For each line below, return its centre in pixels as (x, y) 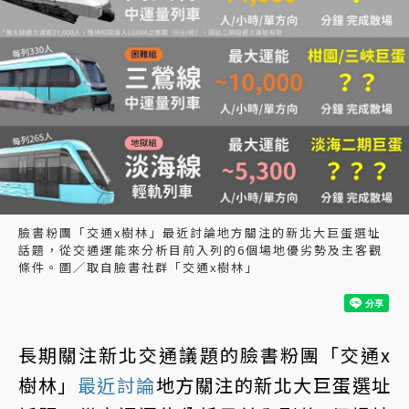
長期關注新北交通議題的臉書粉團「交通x (204, 355)
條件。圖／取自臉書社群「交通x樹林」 (138, 267)
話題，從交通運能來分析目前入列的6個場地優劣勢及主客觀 (200, 250)
